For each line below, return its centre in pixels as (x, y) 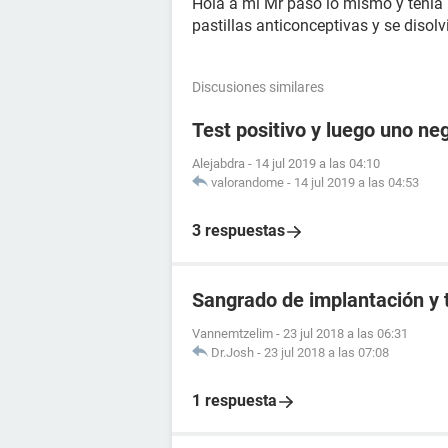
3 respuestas (238, 230)
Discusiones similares (258, 87)
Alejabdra (218, 163)
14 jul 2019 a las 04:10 (317, 163)
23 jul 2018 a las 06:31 (345, 333)
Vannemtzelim (232, 333)
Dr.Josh (232, 352)
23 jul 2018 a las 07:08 (326, 352)
